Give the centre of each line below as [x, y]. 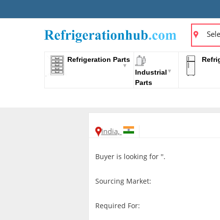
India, [111, 131]
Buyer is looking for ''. [130, 157]
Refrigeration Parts [99, 59]
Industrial [151, 72]
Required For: [117, 206]
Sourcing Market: [123, 181]
